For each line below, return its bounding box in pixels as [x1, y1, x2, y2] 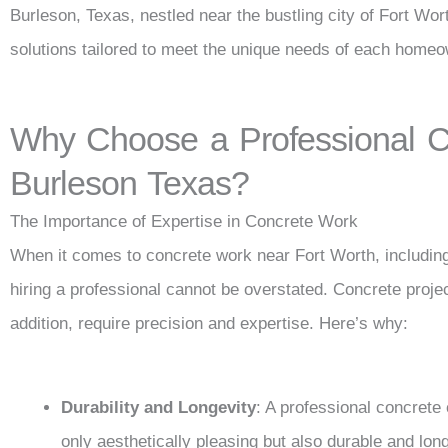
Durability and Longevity [61, 398, 256, 417]
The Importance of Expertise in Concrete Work [10, 212, 358, 231]
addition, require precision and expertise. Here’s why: [10, 314, 408, 333]
